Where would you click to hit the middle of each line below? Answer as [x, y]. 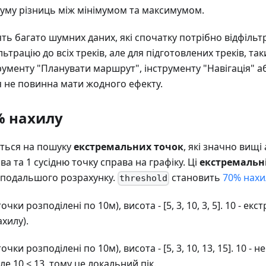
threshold [144, 178]
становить [196, 178]
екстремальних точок [129, 147]
